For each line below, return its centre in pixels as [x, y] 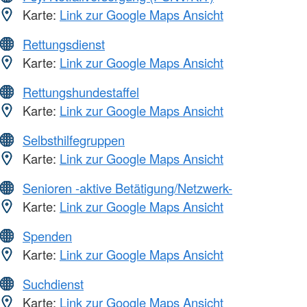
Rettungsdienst [64, 44]
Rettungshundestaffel [81, 92]
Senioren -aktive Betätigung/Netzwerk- [127, 188]
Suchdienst [53, 284]
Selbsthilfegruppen [74, 140]
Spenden [47, 236]
